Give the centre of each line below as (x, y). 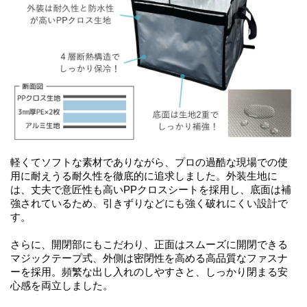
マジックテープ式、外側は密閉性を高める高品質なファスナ (149, 258)
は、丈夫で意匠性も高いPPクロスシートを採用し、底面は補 (151, 189)
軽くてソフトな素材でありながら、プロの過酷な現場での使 (149, 162)
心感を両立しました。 (62, 285)
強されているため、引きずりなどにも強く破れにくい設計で (149, 203)
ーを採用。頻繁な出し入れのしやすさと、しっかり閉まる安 (149, 272)
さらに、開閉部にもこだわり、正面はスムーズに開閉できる (149, 244)
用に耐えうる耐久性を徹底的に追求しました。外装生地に (144, 176)
